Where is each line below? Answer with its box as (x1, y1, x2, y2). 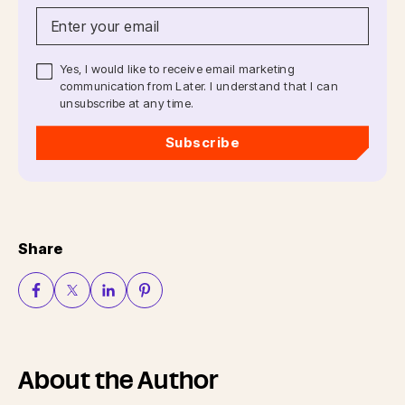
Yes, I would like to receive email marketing (60, 61, 296, 77)
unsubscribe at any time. (60, 96, 194, 111)
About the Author (18, 368, 220, 393)
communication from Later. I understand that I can (60, 79, 339, 94)
